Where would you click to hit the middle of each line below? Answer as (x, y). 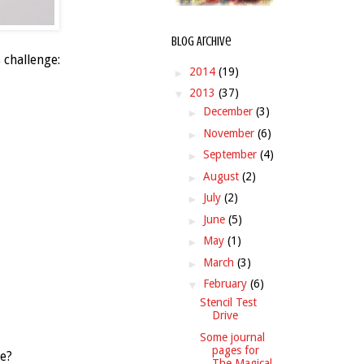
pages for (235, 350)
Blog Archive (201, 42)
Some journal (232, 337)
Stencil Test (228, 303)
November (230, 133)
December (229, 112)
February (226, 284)
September (231, 155)
